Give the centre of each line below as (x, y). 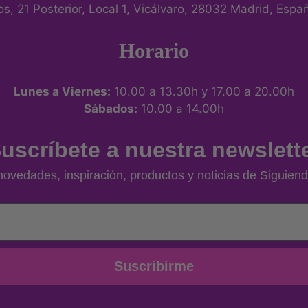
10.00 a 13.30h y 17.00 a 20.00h (202, 91)
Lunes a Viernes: (62, 91)
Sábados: (111, 108)
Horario (154, 50)
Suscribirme (154, 266)
